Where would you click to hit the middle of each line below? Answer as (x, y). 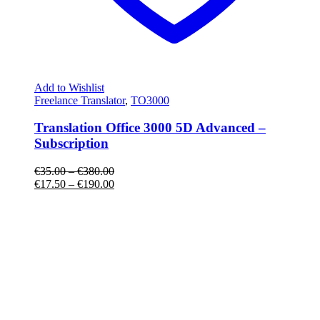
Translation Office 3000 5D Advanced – (150, 128)
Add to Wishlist (69, 87)
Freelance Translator (80, 100)
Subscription (71, 144)
